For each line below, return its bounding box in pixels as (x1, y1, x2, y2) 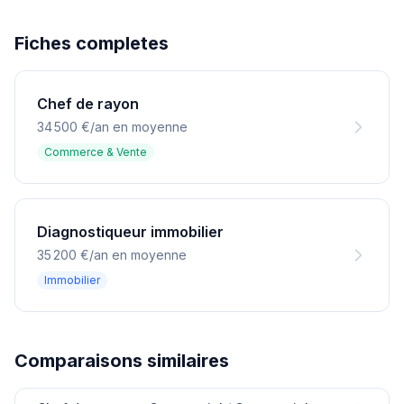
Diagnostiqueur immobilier (37, 223, 224, 241)
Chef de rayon (37, 95, 139, 113)
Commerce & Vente (44, 145, 147, 159)
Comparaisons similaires (14, 350, 229, 372)
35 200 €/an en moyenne (37, 247, 187, 262)
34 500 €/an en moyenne (37, 119, 188, 134)
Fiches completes (14, 32, 169, 54)
